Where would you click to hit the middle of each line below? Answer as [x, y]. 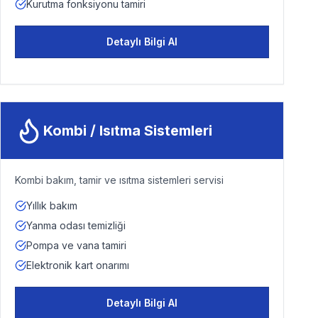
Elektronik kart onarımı [78, 265]
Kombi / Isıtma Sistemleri [128, 131]
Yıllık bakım [52, 205]
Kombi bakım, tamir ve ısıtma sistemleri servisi [119, 180]
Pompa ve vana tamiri [76, 245]
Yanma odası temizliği [76, 225]
